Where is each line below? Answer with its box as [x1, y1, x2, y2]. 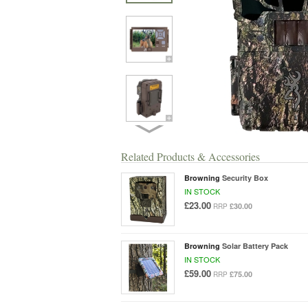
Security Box [222, 172, 268, 183]
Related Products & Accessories [121, 148, 260, 164]
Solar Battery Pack [222, 240, 288, 251]
